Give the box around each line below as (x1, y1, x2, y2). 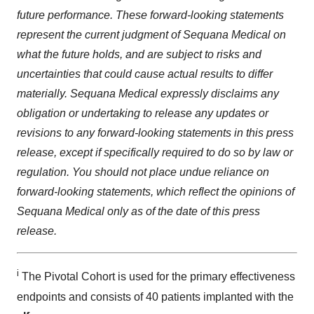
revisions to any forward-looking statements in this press (17, 127, 294, 139)
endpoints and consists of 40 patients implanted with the (17, 290, 294, 303)
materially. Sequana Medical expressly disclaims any (17, 88, 279, 100)
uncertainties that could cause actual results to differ (17, 68, 273, 81)
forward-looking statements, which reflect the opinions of (17, 186, 294, 198)
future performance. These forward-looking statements (17, 9, 284, 22)
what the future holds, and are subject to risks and (17, 48, 261, 61)
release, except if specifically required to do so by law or (17, 146, 293, 159)
